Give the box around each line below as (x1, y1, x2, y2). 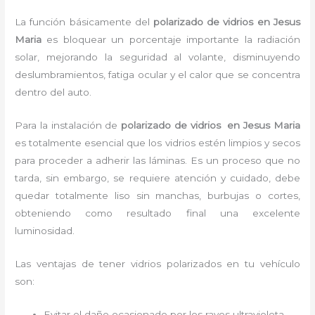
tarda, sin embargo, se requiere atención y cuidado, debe (15, 172, 300, 184)
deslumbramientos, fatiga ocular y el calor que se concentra (15, 69, 300, 80)
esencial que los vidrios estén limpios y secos (84, 136, 300, 148)
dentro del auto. (15, 86, 95, 98)
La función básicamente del (15, 16, 153, 27)
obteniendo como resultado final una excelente (15, 207, 300, 219)
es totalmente (15, 136, 82, 148)
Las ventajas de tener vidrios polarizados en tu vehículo (15, 257, 300, 269)
